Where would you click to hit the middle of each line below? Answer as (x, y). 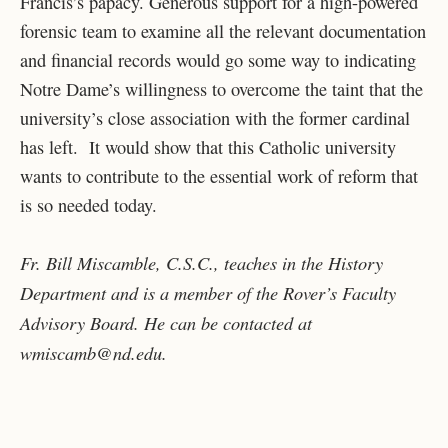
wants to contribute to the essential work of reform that (219, 176)
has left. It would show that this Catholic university (208, 147)
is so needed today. (88, 205)
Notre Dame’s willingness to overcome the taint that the (221, 89)
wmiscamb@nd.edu (91, 352)
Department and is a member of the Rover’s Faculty (208, 292)
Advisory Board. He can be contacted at (166, 322)
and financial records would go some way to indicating (218, 60)
